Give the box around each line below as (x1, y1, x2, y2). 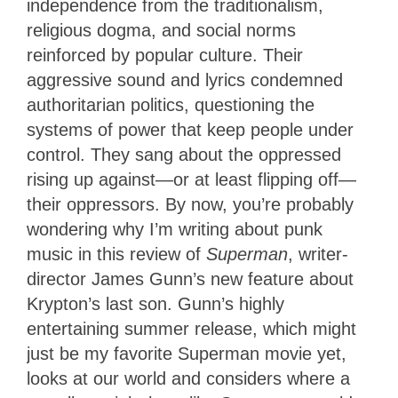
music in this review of (27, 244, 206, 265)
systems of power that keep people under (27, 120, 354, 140)
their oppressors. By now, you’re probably (27, 195, 354, 215)
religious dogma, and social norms (27, 20, 296, 41)
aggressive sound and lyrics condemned (27, 70, 343, 91)
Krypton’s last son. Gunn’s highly (27, 294, 284, 314)
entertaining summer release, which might (27, 319, 356, 339)
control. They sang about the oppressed (27, 145, 341, 165)
